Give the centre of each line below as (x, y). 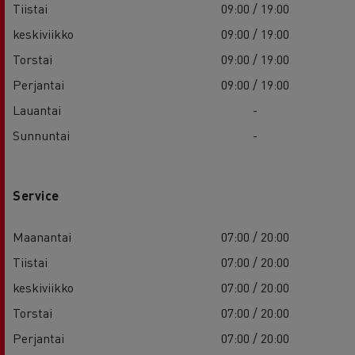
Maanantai (42, 236)
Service (36, 195)
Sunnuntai (41, 135)
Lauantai (37, 109)
